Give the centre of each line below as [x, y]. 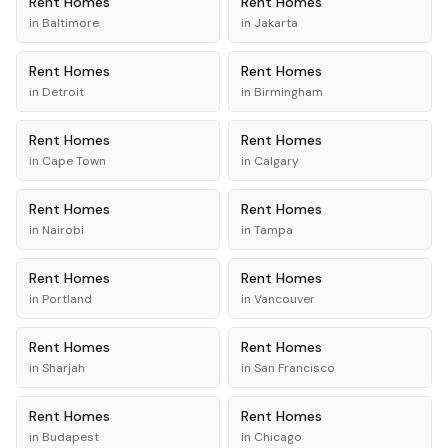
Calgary [276, 161]
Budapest [70, 437]
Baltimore [70, 23]
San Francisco [294, 368]
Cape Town [74, 161]
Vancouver [284, 299]
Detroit [63, 92]
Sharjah [63, 368]
